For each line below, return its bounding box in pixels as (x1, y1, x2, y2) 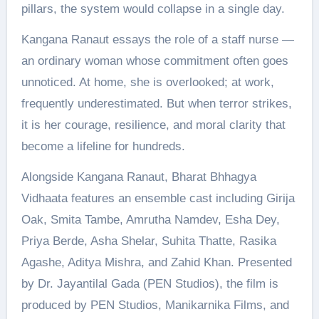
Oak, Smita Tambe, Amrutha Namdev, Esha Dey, (21, 212, 280, 226)
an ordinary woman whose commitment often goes (21, 53, 288, 68)
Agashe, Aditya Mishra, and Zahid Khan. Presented (21, 255, 292, 269)
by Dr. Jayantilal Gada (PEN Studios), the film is (21, 276, 278, 291)
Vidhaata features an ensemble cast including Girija (21, 191, 295, 205)
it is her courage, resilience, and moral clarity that (21, 117, 286, 132)
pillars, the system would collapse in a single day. (21, 1, 285, 16)
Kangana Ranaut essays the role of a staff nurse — (21, 32, 294, 46)
